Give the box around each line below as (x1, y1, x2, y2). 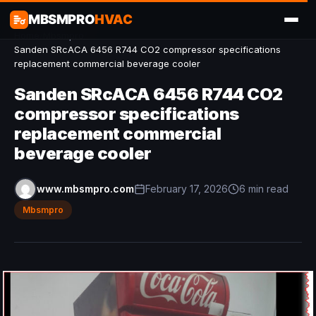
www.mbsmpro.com (37, 183, 134, 195)
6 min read (239, 183, 288, 195)
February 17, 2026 (145, 183, 228, 195)
